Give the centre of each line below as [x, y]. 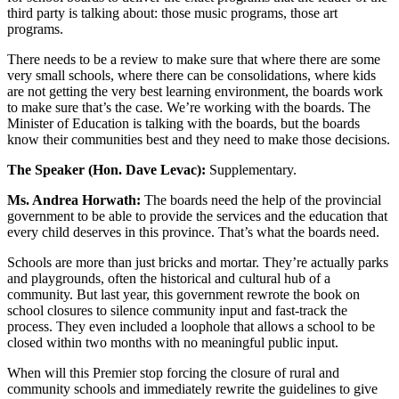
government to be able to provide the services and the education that [197, 216]
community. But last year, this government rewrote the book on [183, 295]
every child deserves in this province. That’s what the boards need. [193, 232]
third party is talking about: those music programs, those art [172, 13]
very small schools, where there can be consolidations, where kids [191, 76]
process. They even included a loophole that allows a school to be [191, 327]
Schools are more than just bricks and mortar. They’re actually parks [198, 263]
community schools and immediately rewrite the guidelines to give [192, 389]
